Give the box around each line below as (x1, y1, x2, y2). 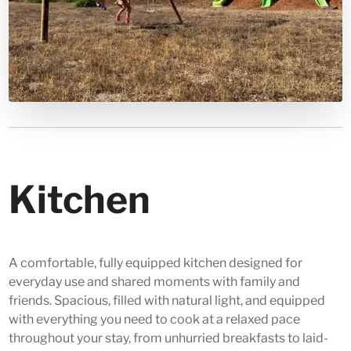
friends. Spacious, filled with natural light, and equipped (9, 293, 326, 309)
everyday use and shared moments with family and (9, 274, 301, 290)
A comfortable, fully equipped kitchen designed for (9, 255, 303, 271)
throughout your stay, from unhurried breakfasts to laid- (9, 331, 329, 346)
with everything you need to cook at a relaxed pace (9, 312, 301, 327)
